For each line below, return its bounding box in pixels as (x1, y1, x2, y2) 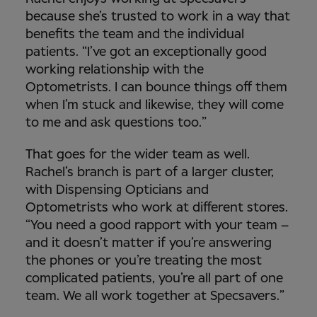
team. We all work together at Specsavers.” (25, 289, 288, 303)
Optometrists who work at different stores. (25, 201, 288, 214)
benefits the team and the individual (25, 28, 244, 41)
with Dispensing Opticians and (25, 183, 209, 197)
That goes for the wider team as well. (25, 148, 250, 161)
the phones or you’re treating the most (25, 254, 262, 267)
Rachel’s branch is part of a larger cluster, (25, 166, 274, 179)
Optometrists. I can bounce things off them (25, 81, 287, 94)
